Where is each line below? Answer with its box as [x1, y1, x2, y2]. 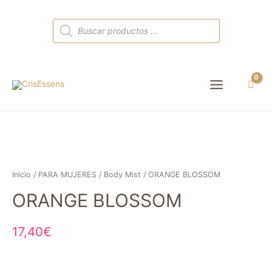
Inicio [12, 170, 31, 180]
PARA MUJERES [38, 170, 97, 180]
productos [52, 32, 92, 42]
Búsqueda [52, 16, 91, 27]
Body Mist [104, 170, 141, 180]
